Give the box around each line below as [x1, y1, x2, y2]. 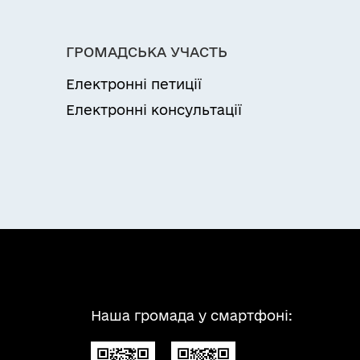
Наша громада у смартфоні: [91, 308, 292, 323]
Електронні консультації [66, 102, 242, 117]
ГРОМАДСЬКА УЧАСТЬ [66, 44, 227, 59]
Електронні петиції [66, 76, 202, 92]
